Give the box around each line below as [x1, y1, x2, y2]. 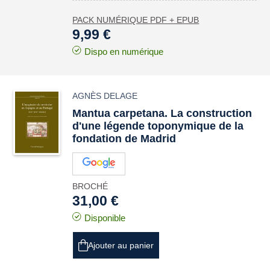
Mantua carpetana [72, 107, 165, 119]
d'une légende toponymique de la [72, 120, 244, 132]
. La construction [165, 107, 253, 119]
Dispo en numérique [84, 46, 164, 57]
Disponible [84, 213, 126, 223]
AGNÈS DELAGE [72, 91, 138, 101]
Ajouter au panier [88, 240, 154, 250]
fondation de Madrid [72, 133, 177, 145]
